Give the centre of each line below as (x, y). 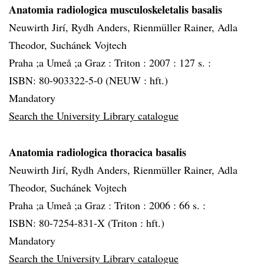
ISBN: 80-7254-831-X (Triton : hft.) (87, 223)
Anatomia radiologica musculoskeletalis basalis (115, 9)
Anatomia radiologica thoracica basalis (98, 152)
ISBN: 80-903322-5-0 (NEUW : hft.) (88, 80)
